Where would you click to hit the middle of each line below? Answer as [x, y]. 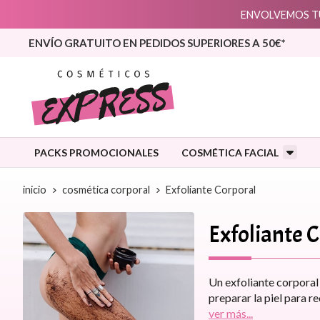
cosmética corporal [106, 190]
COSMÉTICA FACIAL [230, 153]
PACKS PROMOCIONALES [96, 153]
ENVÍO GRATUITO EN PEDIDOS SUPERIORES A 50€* [157, 43]
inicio [35, 190]
